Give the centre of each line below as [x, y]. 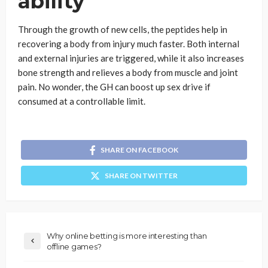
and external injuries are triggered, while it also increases [131, 58]
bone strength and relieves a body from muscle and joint [128, 72]
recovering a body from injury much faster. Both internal [129, 44]
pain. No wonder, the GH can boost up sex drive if [114, 87]
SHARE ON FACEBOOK [139, 150]
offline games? [75, 246]
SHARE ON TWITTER [141, 175]
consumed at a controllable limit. [82, 101]
